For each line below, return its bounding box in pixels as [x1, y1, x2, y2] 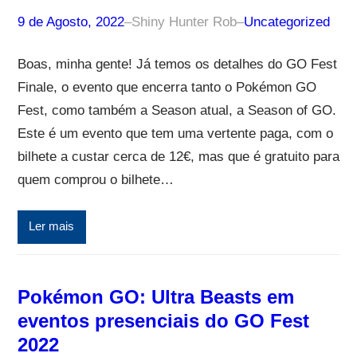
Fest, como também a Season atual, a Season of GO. [17, 102, 336, 118]
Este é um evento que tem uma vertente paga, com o [17, 125, 333, 141]
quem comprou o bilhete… [17, 171, 174, 187]
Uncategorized [243, 14, 330, 29]
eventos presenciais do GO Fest [17, 309, 309, 331]
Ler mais [29, 220, 75, 233]
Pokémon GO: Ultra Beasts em [17, 285, 294, 308]
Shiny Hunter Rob [131, 14, 237, 29]
